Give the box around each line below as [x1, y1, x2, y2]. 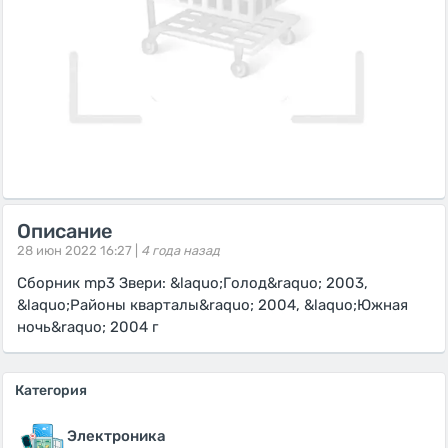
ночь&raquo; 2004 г [17, 318, 158, 336]
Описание [17, 219, 113, 243]
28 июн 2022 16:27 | [17, 243, 138, 258]
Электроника [67, 427, 166, 445]
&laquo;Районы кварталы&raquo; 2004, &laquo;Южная [17, 296, 408, 314]
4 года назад [141, 243, 220, 258]
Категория [15, 382, 87, 399]
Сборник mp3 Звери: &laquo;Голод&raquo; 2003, [17, 274, 368, 292]
